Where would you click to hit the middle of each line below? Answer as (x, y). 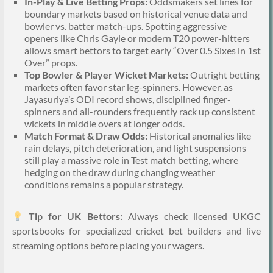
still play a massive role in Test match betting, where (131, 160)
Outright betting (224, 75)
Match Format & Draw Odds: (86, 136)
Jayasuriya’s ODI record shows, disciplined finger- (127, 99)
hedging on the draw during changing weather (119, 172)
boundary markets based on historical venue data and (136, 14)
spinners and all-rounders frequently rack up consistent (140, 112)
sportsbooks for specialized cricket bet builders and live (136, 231)
